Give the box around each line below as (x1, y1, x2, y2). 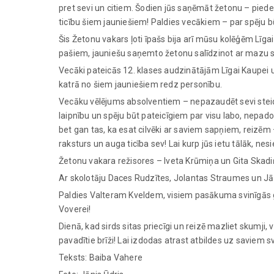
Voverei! (59, 204, 91, 214)
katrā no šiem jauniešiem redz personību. (59, 80, 222, 89)
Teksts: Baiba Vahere (59, 253, 143, 262)
